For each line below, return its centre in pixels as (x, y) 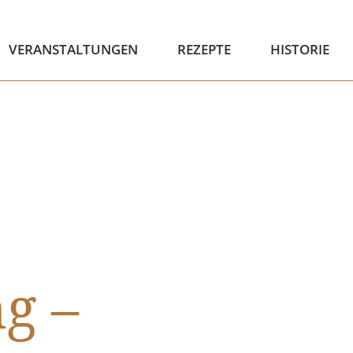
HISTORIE (299, 49)
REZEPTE (204, 49)
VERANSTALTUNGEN (73, 49)
